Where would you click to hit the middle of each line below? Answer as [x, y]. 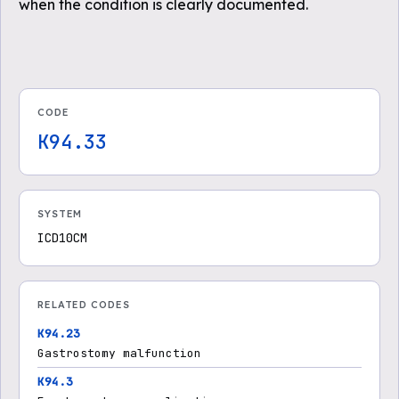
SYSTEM [60, 214]
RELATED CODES [84, 305]
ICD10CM [62, 238]
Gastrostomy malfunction [119, 353]
